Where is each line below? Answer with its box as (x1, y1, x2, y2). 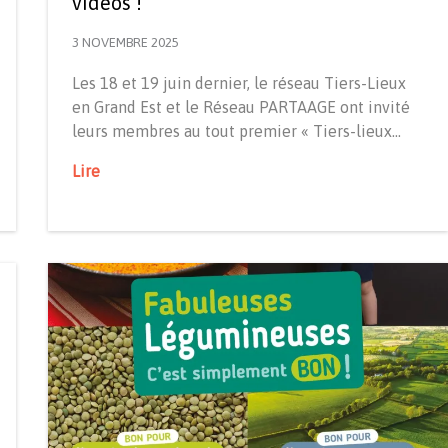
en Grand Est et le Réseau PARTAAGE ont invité (72, 97, 410, 116)
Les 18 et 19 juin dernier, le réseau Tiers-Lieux (72, 73, 406, 92)
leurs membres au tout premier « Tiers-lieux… (72, 121, 401, 140)
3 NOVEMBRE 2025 (72, 34, 179, 50)
